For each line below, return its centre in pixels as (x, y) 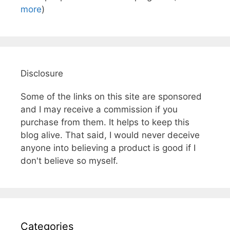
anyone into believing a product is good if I (108, 148)
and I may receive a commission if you (99, 109)
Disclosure (42, 73)
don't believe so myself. (69, 160)
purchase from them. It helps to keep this (105, 122)
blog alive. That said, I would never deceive (110, 135)
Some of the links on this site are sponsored (111, 96)
